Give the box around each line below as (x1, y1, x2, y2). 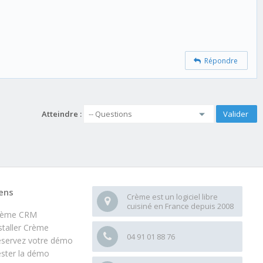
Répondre (201, 55, 238, 66)
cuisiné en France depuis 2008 (127, 200, 234, 211)
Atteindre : (42, 109, 82, 119)
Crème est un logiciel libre (127, 191, 218, 202)
